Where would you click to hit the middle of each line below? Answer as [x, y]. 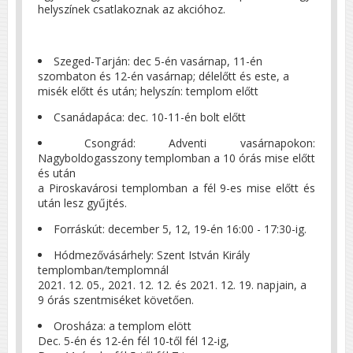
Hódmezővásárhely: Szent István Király [152, 255]
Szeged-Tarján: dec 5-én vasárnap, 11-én [158, 61]
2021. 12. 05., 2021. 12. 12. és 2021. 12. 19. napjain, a [172, 284]
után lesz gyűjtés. [82, 203]
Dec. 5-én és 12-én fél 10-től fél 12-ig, [134, 340]
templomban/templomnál [103, 269]
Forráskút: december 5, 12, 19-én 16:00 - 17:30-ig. [180, 229]
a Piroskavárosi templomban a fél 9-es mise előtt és [176, 188]
